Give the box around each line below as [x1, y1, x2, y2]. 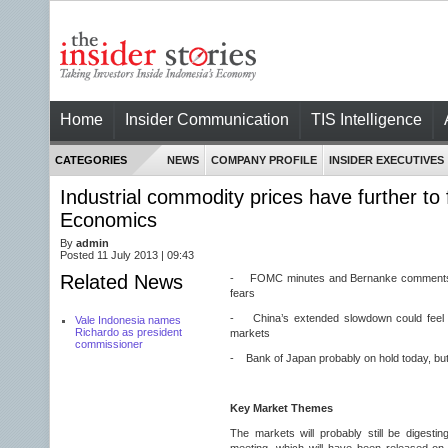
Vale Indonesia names [75, 314, 181, 326]
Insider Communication [125, 111, 289, 128]
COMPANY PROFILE [211, 154, 317, 166]
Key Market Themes [230, 402, 333, 414]
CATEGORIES [55, 154, 127, 166]
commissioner [75, 338, 143, 350]
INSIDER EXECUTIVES [329, 154, 444, 166]
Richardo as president [75, 326, 182, 338]
